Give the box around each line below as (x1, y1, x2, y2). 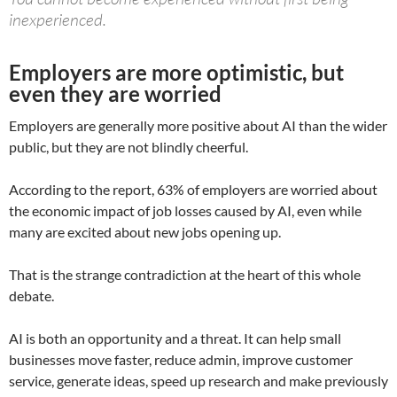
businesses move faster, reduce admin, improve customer (9, 350, 353, 368)
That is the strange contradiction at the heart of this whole (9, 265, 361, 283)
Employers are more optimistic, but (9, 58, 344, 85)
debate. (9, 286, 54, 304)
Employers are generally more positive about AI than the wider (9, 116, 387, 134)
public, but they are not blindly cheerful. (9, 137, 248, 155)
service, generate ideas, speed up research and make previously (9, 371, 388, 389)
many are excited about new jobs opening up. (9, 222, 281, 240)
